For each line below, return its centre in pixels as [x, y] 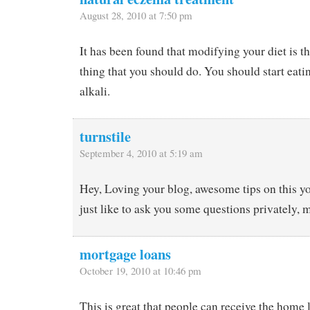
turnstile [105, 137]
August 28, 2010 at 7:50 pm [136, 16]
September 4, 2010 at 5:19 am [141, 153]
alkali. [95, 91]
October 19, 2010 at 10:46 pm [140, 270]
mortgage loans [125, 254]
